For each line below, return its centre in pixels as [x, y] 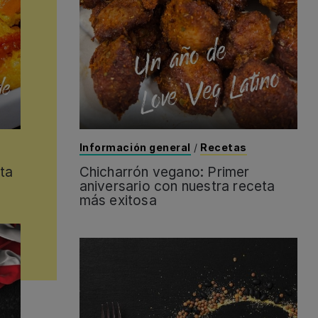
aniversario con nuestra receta [177, 187]
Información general [135, 148]
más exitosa [118, 201]
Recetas [224, 148]
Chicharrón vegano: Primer [164, 172]
